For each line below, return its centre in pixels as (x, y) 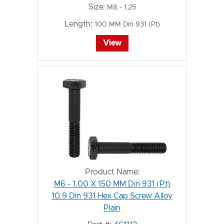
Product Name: (112, 172)
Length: (78, 24)
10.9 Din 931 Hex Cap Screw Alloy (112, 196)
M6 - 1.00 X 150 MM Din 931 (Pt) (112, 184)
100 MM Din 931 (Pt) (127, 24)
